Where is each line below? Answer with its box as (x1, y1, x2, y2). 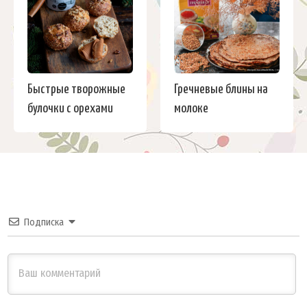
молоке (174, 102, 208, 116)
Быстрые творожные (27, 83, 125, 97)
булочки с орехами (27, 102, 113, 116)
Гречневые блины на (174, 83, 268, 97)
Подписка (24, 217, 64, 229)
